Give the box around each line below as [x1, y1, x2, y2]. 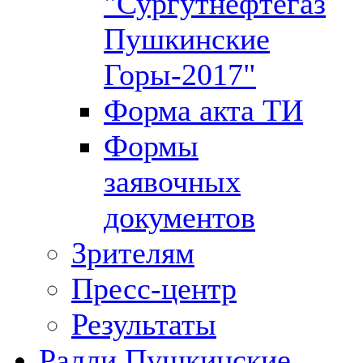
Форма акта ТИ [104, 92, 303, 127]
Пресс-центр [71, 271, 237, 305]
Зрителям [71, 235, 194, 270]
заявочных [104, 164, 241, 199]
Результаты [71, 306, 216, 341]
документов [104, 199, 255, 234]
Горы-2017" [104, 57, 256, 92]
